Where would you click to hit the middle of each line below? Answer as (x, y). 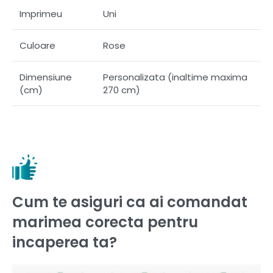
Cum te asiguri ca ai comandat (130, 202)
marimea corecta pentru (105, 222)
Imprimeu (41, 14)
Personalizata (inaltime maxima (175, 77)
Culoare (37, 46)
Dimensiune (46, 77)
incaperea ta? (65, 242)
